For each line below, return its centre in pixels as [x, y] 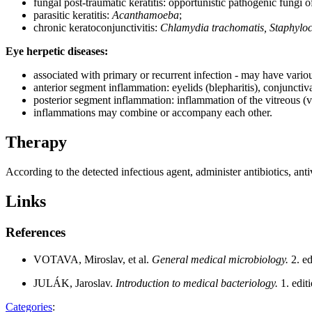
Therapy [36, 142]
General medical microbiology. [221, 259]
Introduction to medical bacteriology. [198, 283]
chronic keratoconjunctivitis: [97, 28]
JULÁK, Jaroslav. [75, 283]
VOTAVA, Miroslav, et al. [93, 259]
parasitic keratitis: [73, 15]
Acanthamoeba [146, 15]
